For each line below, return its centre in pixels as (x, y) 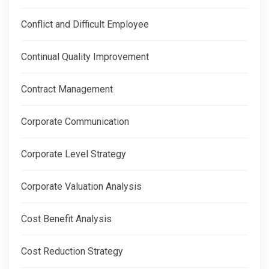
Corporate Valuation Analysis (81, 187)
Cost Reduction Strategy (72, 252)
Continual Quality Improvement (85, 57)
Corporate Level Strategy (74, 154)
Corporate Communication (75, 122)
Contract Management (67, 89)
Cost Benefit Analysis (66, 219)
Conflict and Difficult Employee (85, 25)
